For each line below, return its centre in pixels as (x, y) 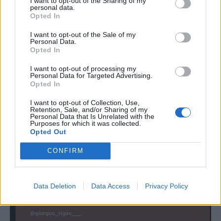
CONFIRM (65, 151)
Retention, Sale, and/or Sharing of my (89, 109)
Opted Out (48, 131)
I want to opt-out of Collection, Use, (85, 102)
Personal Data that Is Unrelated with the (92, 116)
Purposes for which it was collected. (86, 123)
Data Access (110, 186)
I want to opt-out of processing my (83, 68)
